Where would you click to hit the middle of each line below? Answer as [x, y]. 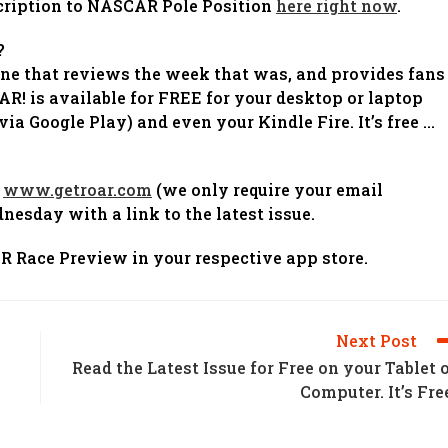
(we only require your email [267, 189]
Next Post [376, 340]
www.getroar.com [77, 189]
